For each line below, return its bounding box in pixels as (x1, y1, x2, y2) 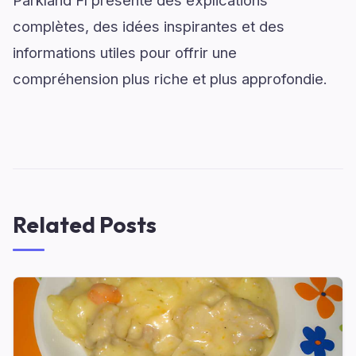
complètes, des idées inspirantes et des (13, 17, 284, 35)
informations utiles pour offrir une (13, 44, 237, 61)
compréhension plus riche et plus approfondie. (13, 70, 327, 87)
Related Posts (13, 211, 157, 238)
